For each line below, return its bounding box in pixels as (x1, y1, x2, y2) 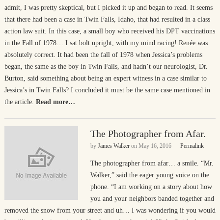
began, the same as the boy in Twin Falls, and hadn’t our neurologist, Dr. (4, 63, 208, 70)
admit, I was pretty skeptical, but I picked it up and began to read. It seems (4, 4, 213, 11)
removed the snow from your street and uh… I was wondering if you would (4, 207, 216, 214)
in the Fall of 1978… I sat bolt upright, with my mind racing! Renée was (4, 39, 208, 47)
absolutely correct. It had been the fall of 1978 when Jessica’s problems (4, 51, 202, 58)
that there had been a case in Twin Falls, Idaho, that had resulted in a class (4, 16, 210, 23)
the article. (4, 98, 34, 106)
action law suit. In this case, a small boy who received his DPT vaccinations (4, 27, 215, 35)
